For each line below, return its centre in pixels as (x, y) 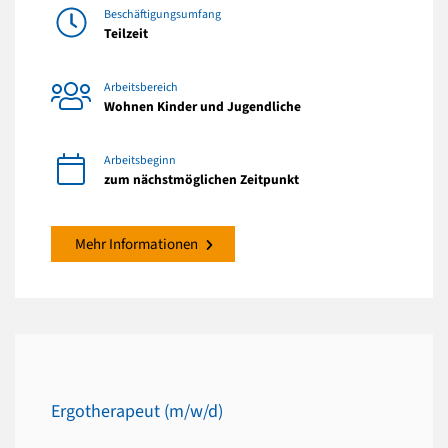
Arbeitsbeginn (140, 160)
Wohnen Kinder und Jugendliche (202, 106)
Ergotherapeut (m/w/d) (137, 412)
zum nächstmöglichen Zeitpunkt (201, 179)
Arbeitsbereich (141, 87)
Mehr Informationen (136, 244)
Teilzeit (126, 33)
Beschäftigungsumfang (162, 14)
